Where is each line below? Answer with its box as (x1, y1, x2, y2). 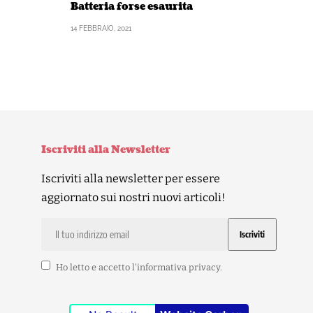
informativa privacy (136, 261, 220, 272)
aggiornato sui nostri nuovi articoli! (41, 190, 225, 204)
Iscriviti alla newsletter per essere (41, 171, 220, 185)
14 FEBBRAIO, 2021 (71, 24, 131, 32)
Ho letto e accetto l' (55, 261, 137, 272)
